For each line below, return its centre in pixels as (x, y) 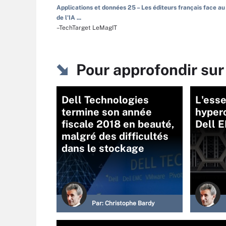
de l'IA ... (69, 18)
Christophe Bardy (130, 203)
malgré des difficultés (115, 136)
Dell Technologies (105, 100)
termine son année (107, 112)
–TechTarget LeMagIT (87, 28)
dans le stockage (103, 148)
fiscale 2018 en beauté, (118, 124)
